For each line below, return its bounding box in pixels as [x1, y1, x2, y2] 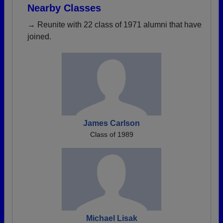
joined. [27, 32, 51, 41]
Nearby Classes [27, 2, 101, 14]
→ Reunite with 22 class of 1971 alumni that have [27, 20, 202, 29]
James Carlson [83, 119, 140, 128]
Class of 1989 [90, 130, 133, 139]
